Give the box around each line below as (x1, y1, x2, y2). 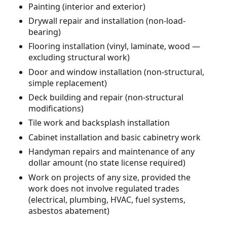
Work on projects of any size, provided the (28, 171, 191, 183)
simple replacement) (28, 77, 107, 89)
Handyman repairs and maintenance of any (28, 146, 195, 158)
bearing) (28, 26, 61, 37)
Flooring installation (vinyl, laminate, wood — (28, 41, 200, 52)
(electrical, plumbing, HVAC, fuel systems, (28, 194, 185, 205)
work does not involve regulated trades (28, 182, 179, 194)
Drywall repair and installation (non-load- (28, 15, 185, 26)
